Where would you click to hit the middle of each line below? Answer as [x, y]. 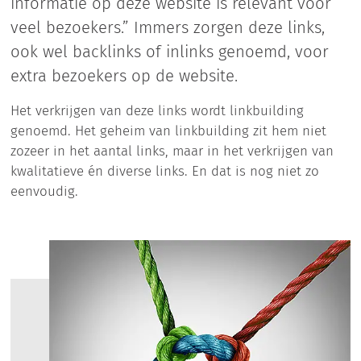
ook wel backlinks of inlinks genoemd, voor [169, 52]
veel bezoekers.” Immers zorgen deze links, [167, 27]
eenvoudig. [44, 191]
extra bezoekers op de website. [124, 76]
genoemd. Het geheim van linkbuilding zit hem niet [168, 131]
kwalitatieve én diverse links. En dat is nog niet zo [164, 171]
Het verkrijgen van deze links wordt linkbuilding [157, 110]
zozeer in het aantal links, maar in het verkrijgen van [172, 151]
